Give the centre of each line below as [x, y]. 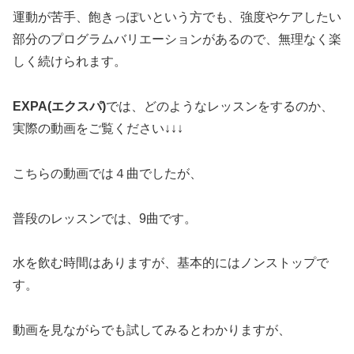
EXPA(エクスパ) [59, 107]
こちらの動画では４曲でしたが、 [107, 173]
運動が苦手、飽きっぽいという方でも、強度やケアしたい [177, 17]
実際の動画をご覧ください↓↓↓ [98, 129]
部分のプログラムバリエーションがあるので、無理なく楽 [177, 40]
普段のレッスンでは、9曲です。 [105, 218]
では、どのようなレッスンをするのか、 [220, 107]
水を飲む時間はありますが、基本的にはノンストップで [171, 263]
